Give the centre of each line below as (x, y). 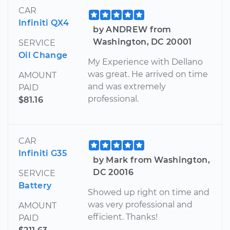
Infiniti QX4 (44, 23)
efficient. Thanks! (123, 217)
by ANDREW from (132, 29)
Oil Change (43, 55)
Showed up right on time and (149, 192)
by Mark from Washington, (152, 160)
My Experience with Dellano (146, 62)
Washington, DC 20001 (142, 42)
